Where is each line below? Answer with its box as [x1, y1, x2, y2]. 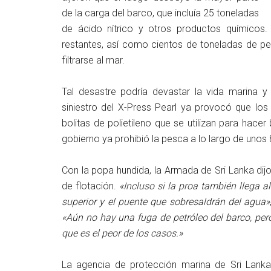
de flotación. [62, 180, 120, 192]
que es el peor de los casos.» [62, 227, 183, 239]
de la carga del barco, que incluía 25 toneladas [62, 7, 259, 19]
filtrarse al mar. [62, 54, 125, 66]
